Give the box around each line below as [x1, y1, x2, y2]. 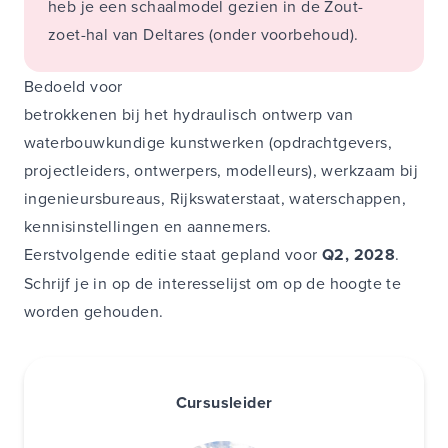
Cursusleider [175, 391, 273, 415]
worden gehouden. [24, 300, 164, 323]
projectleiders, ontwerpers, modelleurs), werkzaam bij [24, 159, 419, 182]
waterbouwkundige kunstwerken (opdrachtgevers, [24, 131, 392, 154]
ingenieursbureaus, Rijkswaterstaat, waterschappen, [24, 187, 406, 210]
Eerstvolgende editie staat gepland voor [24, 243, 322, 266]
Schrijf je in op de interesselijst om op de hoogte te [24, 272, 402, 295]
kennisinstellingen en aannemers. [24, 215, 272, 238]
